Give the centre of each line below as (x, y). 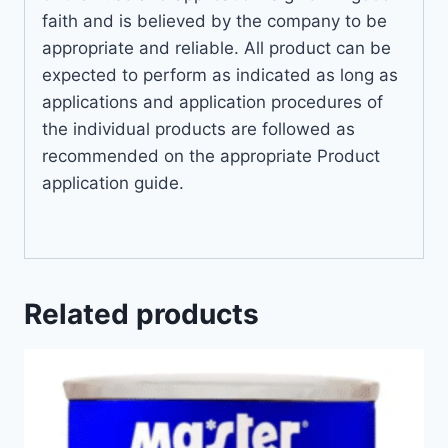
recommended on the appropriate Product (211, 155)
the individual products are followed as (198, 128)
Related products (141, 313)
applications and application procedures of (212, 101)
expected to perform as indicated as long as (220, 74)
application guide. (113, 182)
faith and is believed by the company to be (214, 20)
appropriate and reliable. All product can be (216, 47)
